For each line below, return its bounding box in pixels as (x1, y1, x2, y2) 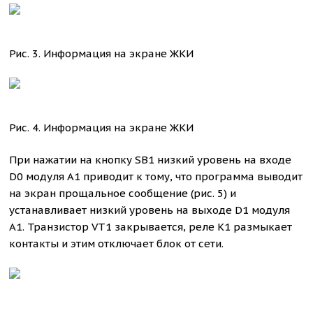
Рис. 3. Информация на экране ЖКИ (9, 47, 194, 60)
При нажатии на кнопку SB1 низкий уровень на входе (9, 153, 292, 166)
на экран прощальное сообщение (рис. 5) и (9, 187, 237, 200)
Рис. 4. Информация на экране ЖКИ (9, 121, 194, 134)
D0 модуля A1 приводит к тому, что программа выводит (9, 170, 303, 183)
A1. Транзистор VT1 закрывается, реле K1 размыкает (9, 220, 293, 233)
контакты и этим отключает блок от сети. (9, 237, 224, 250)
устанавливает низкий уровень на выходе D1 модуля (9, 203, 291, 217)
